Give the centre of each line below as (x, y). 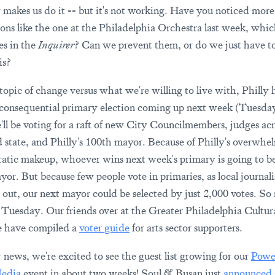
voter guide (104, 228)
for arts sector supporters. (186, 228)
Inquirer (56, 45)
